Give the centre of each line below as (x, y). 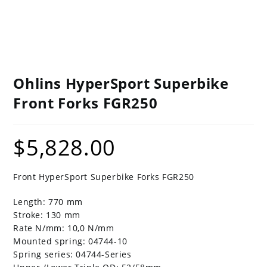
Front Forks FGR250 (86, 103)
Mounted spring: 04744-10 (70, 241)
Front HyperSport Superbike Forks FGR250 (104, 177)
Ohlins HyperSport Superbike (121, 83)
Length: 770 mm (48, 202)
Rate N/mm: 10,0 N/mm (64, 228)
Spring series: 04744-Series (72, 254)
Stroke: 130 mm (47, 215)
